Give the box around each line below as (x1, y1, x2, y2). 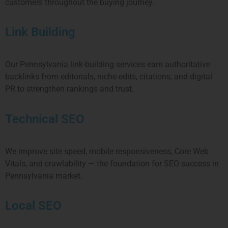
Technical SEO (5, 111, 84, 126)
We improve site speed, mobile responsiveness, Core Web (5, 146, 209, 156)
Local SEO (5, 198, 62, 213)
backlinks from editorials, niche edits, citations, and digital (5, 72, 212, 82)
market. (55, 170, 82, 181)
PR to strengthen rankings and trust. (5, 84, 134, 94)
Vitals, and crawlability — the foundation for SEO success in (5, 158, 219, 168)
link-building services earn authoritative (70, 60, 210, 70)
